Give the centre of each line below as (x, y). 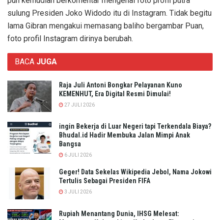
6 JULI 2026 (78, 155)
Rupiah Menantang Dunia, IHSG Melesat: (119, 213)
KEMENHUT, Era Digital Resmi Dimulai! (115, 94)
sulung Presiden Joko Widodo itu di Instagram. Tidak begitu (110, 13)
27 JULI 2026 (79, 105)
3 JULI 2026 (78, 192)
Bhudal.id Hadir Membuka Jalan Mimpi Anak (124, 135)
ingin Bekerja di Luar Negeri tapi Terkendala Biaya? (135, 126)
